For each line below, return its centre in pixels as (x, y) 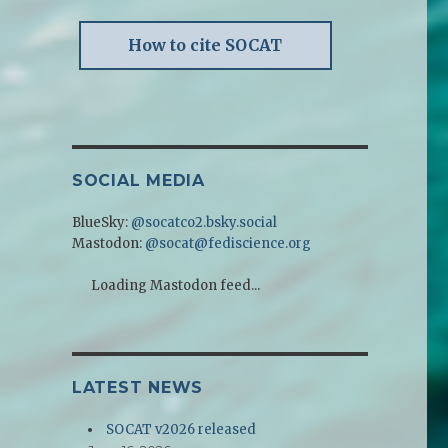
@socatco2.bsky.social (203, 223)
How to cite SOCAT (205, 45)
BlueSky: (101, 223)
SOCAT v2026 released (181, 430)
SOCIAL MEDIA (138, 181)
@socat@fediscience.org (227, 244)
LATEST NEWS (137, 388)
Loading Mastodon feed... (176, 286)
